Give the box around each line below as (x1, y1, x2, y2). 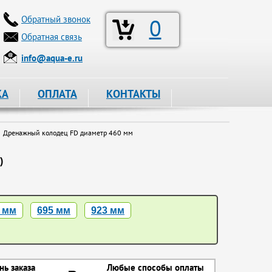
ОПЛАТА (38, 87, 77, 101)
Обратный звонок (21, 13, 90, 25)
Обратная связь (21, 31, 82, 42)
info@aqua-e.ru (21, 52, 83, 64)
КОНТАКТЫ (106, 87, 160, 101)
